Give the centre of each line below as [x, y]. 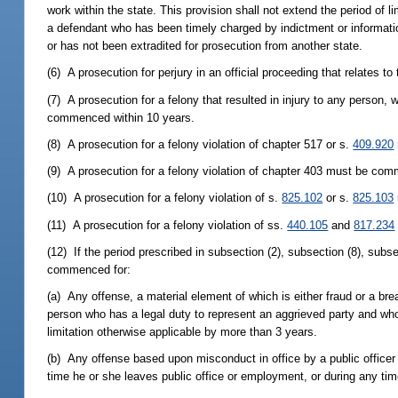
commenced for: [89, 269]
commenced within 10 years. [121, 117]
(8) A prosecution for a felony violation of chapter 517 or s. [200, 144]
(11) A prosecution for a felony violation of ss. [167, 225]
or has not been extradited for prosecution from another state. [205, 46]
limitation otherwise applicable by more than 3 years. [183, 331]
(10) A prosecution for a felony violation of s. [165, 198]
